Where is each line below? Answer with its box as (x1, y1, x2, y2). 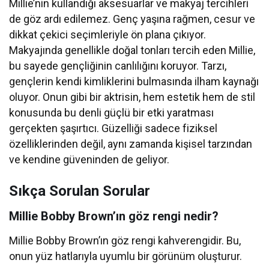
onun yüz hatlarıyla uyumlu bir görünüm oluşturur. (9, 250, 243, 263)
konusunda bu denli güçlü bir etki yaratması (9, 106, 214, 119)
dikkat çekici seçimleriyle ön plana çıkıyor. (9, 28, 207, 41)
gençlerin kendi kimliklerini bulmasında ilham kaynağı (9, 75, 259, 88)
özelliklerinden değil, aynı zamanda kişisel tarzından (9, 138, 253, 151)
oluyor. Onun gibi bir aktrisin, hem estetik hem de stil (9, 91, 256, 104)
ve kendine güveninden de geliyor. (9, 153, 170, 166)
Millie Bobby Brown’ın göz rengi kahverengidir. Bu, (9, 234, 241, 247)
